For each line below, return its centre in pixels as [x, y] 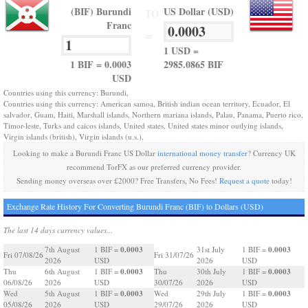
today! [280, 180]
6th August [62, 271]
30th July [211, 271]
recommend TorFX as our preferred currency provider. [154, 167]
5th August [62, 293]
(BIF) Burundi [101, 11]
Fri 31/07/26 [174, 255]
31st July [211, 249]
